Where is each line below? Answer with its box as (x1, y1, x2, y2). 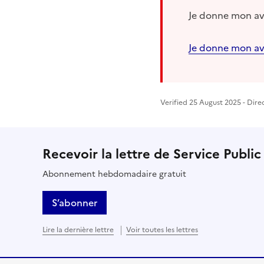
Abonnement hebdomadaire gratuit (42, 168, 186, 181)
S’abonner (52, 196, 97, 210)
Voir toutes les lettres (126, 225, 198, 236)
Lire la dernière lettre (42, 225, 114, 236)
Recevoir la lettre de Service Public (42, 144, 261, 164)
